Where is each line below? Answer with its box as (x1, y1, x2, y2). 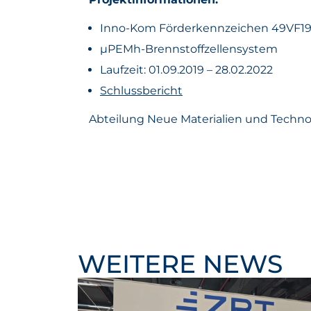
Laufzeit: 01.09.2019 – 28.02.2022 (100, 63, 273, 76)
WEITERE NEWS (78, 249, 283, 279)
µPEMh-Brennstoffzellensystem (100, 42, 278, 56)
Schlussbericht (100, 84, 183, 97)
